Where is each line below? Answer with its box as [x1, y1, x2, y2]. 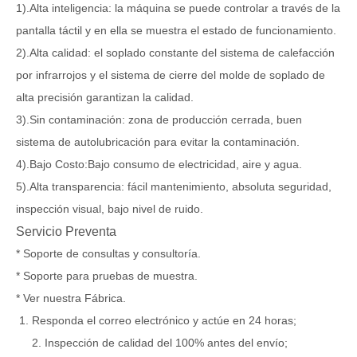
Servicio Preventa [16, 223, 116, 238]
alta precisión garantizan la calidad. [16, 90, 194, 104]
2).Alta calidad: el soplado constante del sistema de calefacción [16, 45, 335, 59]
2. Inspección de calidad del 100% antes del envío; [32, 335, 288, 349]
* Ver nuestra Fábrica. [16, 291, 126, 304]
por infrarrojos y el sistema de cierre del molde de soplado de [16, 68, 325, 81]
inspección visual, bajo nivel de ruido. [16, 202, 203, 215]
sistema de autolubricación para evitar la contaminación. [16, 135, 300, 148]
